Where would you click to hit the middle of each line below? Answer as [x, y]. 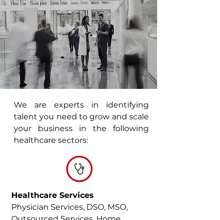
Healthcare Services [53, 195]
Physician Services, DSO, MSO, [69, 207]
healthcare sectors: [51, 140]
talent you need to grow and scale [81, 117]
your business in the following [81, 128]
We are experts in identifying [81, 105]
